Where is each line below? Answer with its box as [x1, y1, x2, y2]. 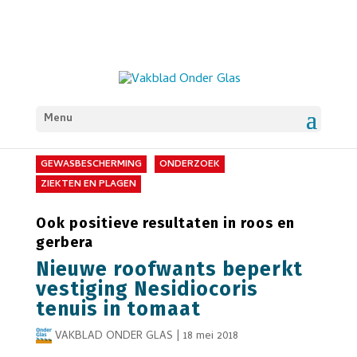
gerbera [35, 233, 93, 251]
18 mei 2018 [182, 328, 238, 346]
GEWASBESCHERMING [40, 157, 142, 173]
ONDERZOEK [159, 157, 220, 173]
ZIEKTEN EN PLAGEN [40, 177, 136, 193]
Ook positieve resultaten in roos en [35, 214, 295, 232]
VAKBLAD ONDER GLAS [54, 328, 173, 346]
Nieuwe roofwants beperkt [35, 257, 303, 281]
